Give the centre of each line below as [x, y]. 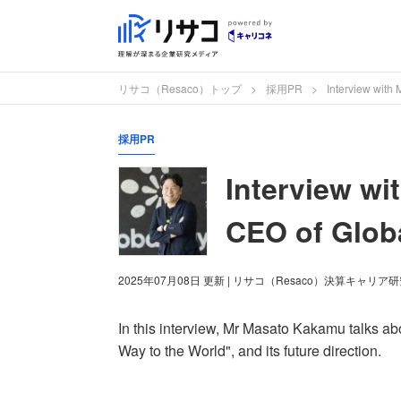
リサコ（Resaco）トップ [180, 88]
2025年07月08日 [161, 280]
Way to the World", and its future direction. [250, 350]
